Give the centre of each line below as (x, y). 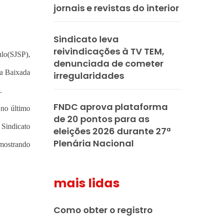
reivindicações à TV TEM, (109, 52)
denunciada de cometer (109, 64)
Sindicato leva (86, 39)
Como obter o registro (103, 210)
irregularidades (89, 76)
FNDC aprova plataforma (111, 107)
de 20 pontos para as (101, 119)
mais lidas (87, 183)
